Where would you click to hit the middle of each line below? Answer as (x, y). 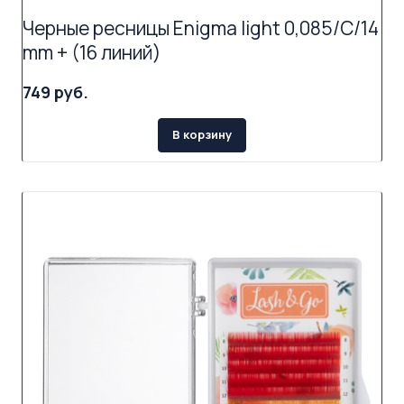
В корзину (202, 135)
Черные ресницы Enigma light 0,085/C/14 (201, 28)
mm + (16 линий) (92, 53)
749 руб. (55, 92)
